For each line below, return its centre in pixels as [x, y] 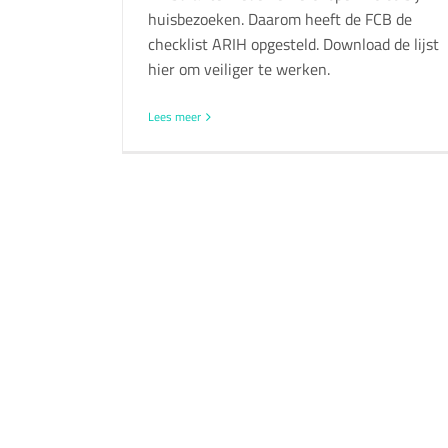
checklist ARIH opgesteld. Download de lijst [293, 44]
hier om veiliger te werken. [239, 69]
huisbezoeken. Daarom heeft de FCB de [280, 19]
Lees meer [174, 117]
